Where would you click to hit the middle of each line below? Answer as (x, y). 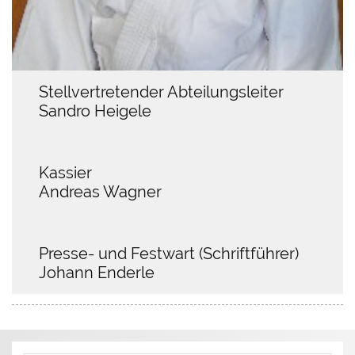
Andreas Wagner (100, 191)
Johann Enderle (96, 272)
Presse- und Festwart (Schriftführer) (168, 253)
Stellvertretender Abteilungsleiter (161, 92)
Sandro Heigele (95, 111)
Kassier (65, 172)
